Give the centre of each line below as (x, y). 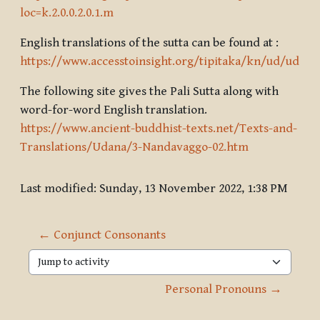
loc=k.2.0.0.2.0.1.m (67, 12)
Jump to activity (70, 270)
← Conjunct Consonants (102, 235)
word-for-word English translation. (114, 110)
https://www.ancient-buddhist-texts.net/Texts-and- (159, 128)
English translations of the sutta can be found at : (149, 42)
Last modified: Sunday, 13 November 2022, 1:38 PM (154, 188)
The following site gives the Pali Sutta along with (149, 91)
